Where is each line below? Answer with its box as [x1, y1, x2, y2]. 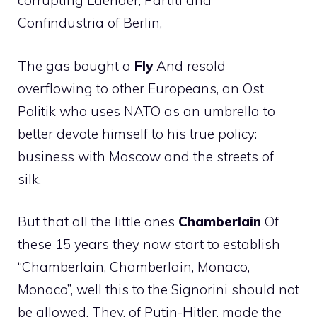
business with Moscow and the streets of [18, 147, 274, 165]
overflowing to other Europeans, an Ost [18, 79, 264, 97]
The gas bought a [18, 57, 134, 74]
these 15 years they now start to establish [18, 236, 280, 253]
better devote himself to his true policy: [18, 125, 257, 142]
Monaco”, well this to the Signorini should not [18, 281, 299, 299]
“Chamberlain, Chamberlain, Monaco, [18, 258, 250, 276]
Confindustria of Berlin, [18, 14, 162, 32]
